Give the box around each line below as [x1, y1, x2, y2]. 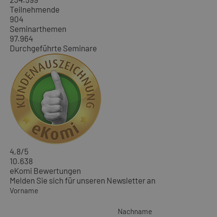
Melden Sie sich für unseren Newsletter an [10, 175, 155, 186]
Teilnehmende [10, 4, 60, 15]
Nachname [118, 207, 152, 216]
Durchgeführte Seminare [10, 43, 97, 53]
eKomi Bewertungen [10, 166, 81, 176]
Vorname [10, 186, 38, 195]
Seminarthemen [10, 24, 66, 34]
